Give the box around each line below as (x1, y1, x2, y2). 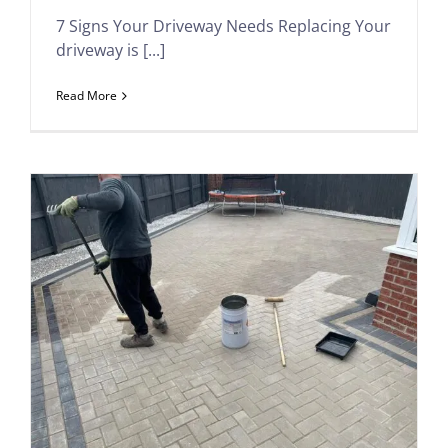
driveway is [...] (56, 39, 165, 61)
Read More (56, 87, 117, 104)
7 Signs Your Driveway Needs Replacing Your (56, 15, 391, 37)
